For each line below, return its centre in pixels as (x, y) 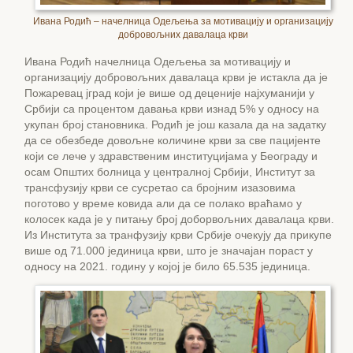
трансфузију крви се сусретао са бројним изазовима (160, 187)
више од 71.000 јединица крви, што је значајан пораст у (169, 250)
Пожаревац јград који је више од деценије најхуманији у (169, 93)
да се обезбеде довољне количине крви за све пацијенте (173, 140)
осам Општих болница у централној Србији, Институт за (170, 171)
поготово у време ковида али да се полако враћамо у (163, 203)
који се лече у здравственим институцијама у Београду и (171, 156)
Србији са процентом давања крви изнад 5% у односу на (172, 108)
